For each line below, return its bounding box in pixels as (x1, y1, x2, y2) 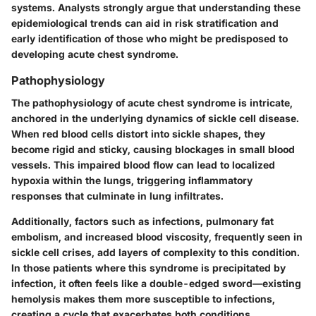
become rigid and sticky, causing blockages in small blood (11, 142, 295, 155)
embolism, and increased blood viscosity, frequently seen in (11, 230, 303, 243)
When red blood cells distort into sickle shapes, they (11, 127, 265, 140)
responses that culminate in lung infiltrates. (11, 189, 224, 202)
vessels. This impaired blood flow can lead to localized (11, 158, 275, 171)
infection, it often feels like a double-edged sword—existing (11, 276, 301, 289)
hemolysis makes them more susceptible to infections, (11, 292, 275, 305)
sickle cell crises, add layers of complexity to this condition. (11, 245, 300, 258)
